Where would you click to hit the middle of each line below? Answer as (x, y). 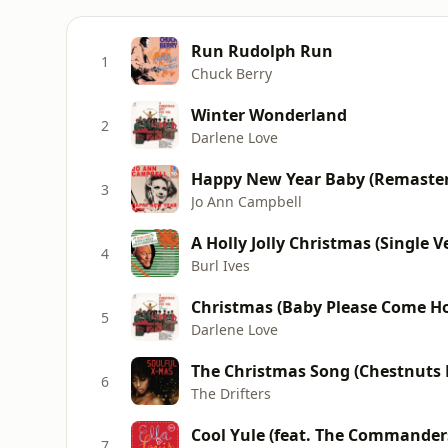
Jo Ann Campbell (246, 201)
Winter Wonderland (269, 114)
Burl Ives (220, 265)
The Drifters (231, 393)
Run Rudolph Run (262, 50)
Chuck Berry (231, 73)
